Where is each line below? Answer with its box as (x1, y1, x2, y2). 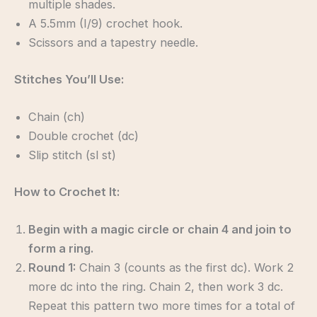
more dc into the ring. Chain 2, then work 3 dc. (28, 279, 283, 294)
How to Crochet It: (14, 184, 120, 199)
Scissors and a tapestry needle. (28, 35, 198, 50)
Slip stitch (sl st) (28, 148, 116, 163)
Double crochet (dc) (28, 129, 139, 144)
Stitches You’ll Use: (14, 71, 124, 86)
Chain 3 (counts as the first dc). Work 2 (76, 260, 294, 275)
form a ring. (28, 241, 93, 255)
